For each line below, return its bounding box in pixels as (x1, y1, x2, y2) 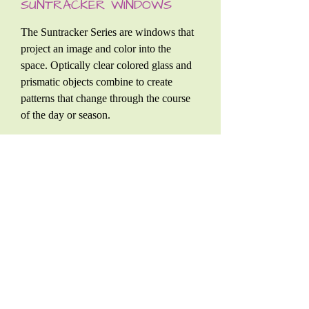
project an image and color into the (21, 43, 171, 54)
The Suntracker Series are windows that (21, 26, 194, 38)
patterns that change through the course (21, 92, 190, 104)
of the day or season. (21, 109, 110, 121)
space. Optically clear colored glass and (21, 59, 192, 71)
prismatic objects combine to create (21, 76, 172, 88)
